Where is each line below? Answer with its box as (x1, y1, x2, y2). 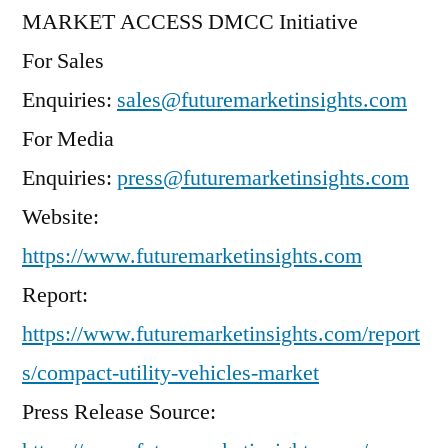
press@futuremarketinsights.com (117, 164, 409, 192)
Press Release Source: (22, 398, 216, 426)
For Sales (22, 47, 104, 75)
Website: (22, 203, 99, 231)
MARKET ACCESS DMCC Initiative (22, 8, 358, 36)
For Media (22, 125, 114, 153)
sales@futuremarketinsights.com (117, 86, 407, 114)
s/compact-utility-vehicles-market (22, 359, 319, 387)
